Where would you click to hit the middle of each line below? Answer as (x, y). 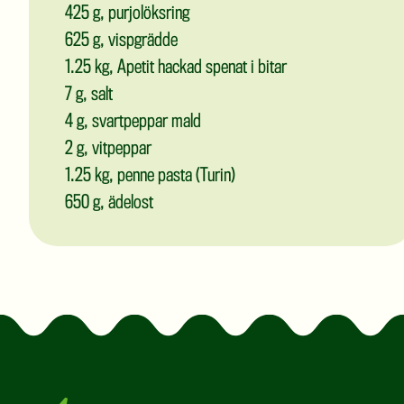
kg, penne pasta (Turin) (163, 177)
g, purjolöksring (139, 14)
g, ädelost (121, 204)
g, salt (92, 96)
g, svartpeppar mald (137, 123)
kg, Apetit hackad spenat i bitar (189, 69)
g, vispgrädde (133, 41)
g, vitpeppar (112, 150)
